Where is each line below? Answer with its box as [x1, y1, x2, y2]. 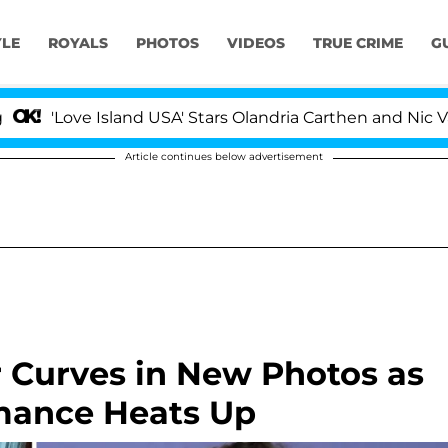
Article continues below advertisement [125, 150, 323, 163]
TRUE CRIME [312, 34, 403, 53]
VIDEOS [226, 34, 285, 53]
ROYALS [47, 34, 108, 53]
